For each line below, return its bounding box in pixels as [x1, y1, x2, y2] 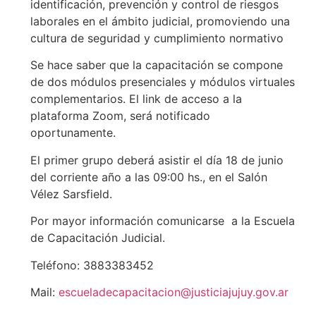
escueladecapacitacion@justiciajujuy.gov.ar [58, 284, 288, 299]
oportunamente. [30, 126, 119, 140]
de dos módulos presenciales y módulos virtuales [30, 75, 295, 90]
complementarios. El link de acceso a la [30, 92, 242, 107]
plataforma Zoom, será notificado [30, 109, 210, 123]
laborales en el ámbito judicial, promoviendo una [30, 13, 290, 28]
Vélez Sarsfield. [30, 186, 116, 201]
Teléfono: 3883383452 [30, 257, 154, 272]
